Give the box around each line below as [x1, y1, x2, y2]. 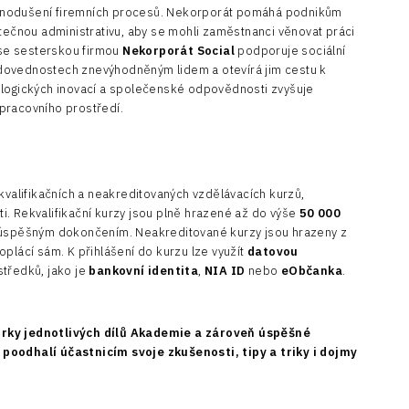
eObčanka [280, 263, 343, 279]
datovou [247, 244, 299, 260]
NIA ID [204, 263, 246, 279]
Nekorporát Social [122, 43, 236, 59]
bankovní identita [89, 263, 199, 279]
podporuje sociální [235, 43, 346, 59]
